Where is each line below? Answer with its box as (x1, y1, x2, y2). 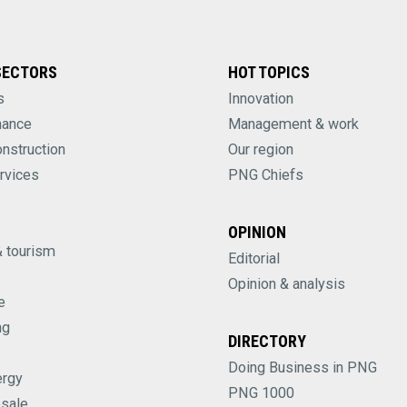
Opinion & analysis (228, 275, 345, 293)
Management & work (228, 115, 359, 134)
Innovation (228, 90, 293, 108)
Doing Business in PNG (228, 359, 377, 377)
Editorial (228, 250, 280, 268)
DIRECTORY (228, 332, 306, 352)
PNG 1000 (228, 384, 294, 402)
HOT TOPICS (228, 63, 310, 83)
